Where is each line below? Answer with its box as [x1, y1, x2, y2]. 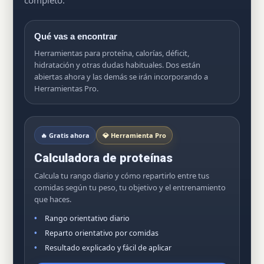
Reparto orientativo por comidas [45, 228, 159, 238]
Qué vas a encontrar [34, 31, 117, 41]
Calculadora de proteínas [34, 151, 173, 165]
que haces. [34, 194, 71, 204]
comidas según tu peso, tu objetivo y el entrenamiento [34, 182, 226, 193]
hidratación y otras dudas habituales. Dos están [34, 60, 200, 70]
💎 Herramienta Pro [103, 131, 166, 140]
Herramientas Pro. [34, 83, 98, 94]
